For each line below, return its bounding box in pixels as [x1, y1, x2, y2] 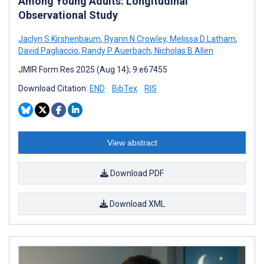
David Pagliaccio [18, 45, 78, 55]
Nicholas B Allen [153, 45, 213, 55]
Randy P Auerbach [80, 45, 151, 55]
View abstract [107, 137, 157, 147]
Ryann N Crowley [103, 34, 166, 44]
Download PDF [108, 168, 164, 178]
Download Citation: [18, 83, 90, 93]
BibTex [112, 83, 137, 93]
